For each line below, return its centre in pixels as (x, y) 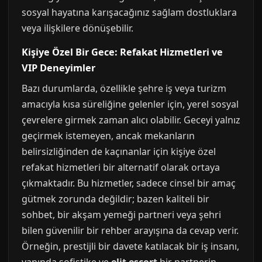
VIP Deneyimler (58, 68)
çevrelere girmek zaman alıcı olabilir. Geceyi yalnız (131, 120)
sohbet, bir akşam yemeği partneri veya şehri (121, 215)
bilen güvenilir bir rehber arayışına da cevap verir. (130, 230)
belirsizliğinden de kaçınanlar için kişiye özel (119, 151)
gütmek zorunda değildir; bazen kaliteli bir (116, 199)
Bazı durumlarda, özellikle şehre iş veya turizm (124, 88)
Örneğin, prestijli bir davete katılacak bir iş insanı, (130, 246)
